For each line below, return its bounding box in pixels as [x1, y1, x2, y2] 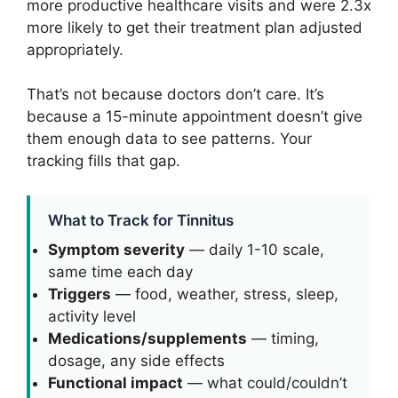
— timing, [247, 329, 319, 347]
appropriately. [27, 40, 123, 59]
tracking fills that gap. [27, 152, 180, 170]
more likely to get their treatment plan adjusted [27, 18, 362, 36]
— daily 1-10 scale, [185, 240, 324, 259]
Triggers [48, 284, 111, 303]
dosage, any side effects [48, 351, 225, 370]
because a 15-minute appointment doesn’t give [27, 107, 362, 125]
